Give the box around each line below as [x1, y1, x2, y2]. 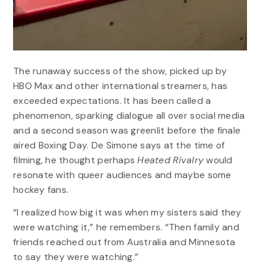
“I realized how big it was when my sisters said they [12, 206, 242, 219]
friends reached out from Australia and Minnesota [12, 236, 236, 249]
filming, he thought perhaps [12, 154, 138, 167]
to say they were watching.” [12, 251, 139, 264]
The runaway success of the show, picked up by [12, 65, 227, 78]
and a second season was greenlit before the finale [12, 124, 241, 137]
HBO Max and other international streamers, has [12, 80, 228, 93]
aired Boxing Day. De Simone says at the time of [12, 139, 225, 152]
